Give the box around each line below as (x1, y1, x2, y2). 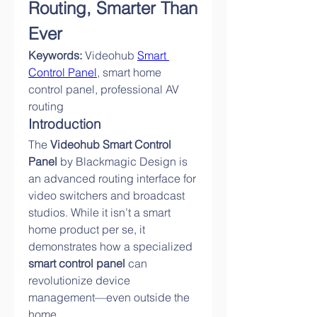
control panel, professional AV (28, 82, 179, 96)
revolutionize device (28, 273, 130, 287)
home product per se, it (28, 222, 145, 236)
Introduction (28, 116, 101, 132)
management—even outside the (28, 290, 190, 304)
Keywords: (28, 48, 82, 62)
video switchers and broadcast (28, 188, 185, 202)
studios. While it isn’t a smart (28, 205, 171, 219)
